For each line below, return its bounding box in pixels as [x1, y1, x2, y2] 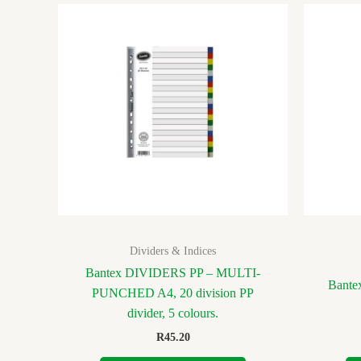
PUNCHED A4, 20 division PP [92, 286, 254, 301]
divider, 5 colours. [127, 306, 218, 321]
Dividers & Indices [130, 244, 216, 257]
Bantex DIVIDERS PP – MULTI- [85, 266, 260, 280]
